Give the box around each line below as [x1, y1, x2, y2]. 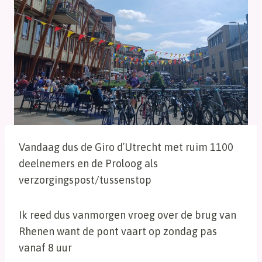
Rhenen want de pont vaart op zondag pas [19, 225, 217, 237]
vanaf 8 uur [19, 242, 72, 254]
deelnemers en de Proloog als [19, 157, 158, 170]
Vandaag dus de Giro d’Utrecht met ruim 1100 [19, 141, 233, 153]
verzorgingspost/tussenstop [19, 174, 151, 186]
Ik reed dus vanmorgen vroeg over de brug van [19, 209, 236, 221]
